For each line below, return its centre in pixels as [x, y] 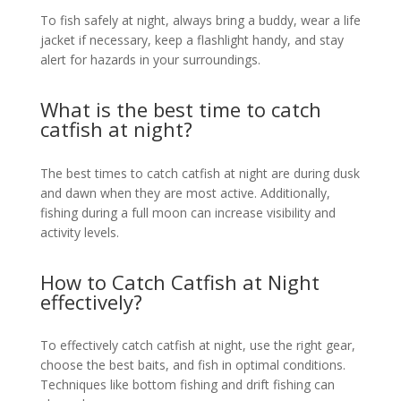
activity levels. [79, 232]
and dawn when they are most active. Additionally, [185, 192]
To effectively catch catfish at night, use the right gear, [197, 346]
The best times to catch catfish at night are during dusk [200, 173]
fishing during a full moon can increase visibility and [188, 212]
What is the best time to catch [180, 110]
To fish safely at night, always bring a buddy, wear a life [200, 21]
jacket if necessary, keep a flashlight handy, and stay [192, 40]
